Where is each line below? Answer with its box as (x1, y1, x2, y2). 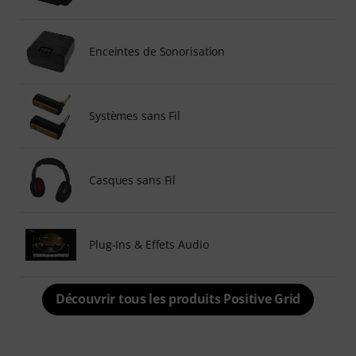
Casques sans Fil (89, 172, 176, 188)
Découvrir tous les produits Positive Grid (56, 289, 300, 308)
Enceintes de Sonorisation (89, 43, 226, 59)
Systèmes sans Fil (89, 107, 181, 123)
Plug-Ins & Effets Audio (89, 236, 209, 252)
